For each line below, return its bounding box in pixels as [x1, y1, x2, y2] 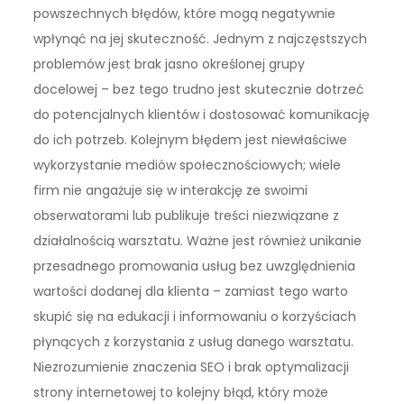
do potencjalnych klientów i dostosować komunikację [33, 106, 371, 124]
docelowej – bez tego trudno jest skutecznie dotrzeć [33, 80, 365, 99]
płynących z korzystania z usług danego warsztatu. [33, 333, 354, 352]
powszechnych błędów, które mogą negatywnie [33, 5, 336, 23]
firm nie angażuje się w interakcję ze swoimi [33, 181, 308, 200]
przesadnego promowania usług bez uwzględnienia [33, 257, 356, 276]
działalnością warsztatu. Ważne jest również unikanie [33, 232, 363, 251]
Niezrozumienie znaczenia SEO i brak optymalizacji [33, 358, 350, 377]
